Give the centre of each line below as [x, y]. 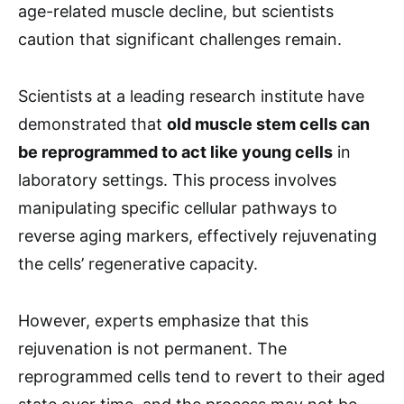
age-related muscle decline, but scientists [176, 11]
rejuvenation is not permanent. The [152, 349]
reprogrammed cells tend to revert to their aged [202, 376]
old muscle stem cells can [268, 124]
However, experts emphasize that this [163, 321]
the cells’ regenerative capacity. [138, 264]
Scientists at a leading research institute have [191, 96]
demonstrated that [92, 124]
